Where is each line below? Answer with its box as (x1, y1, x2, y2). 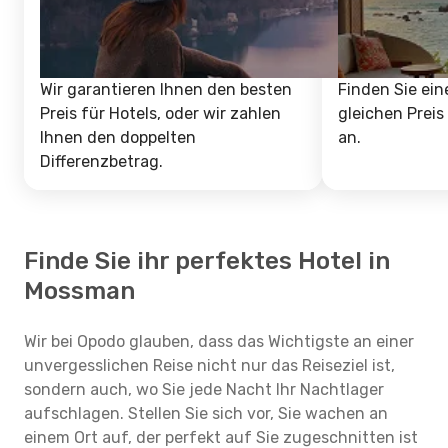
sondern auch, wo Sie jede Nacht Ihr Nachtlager (24, 380, 384, 399)
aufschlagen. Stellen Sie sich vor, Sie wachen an (24, 404, 388, 423)
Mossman (24, 277, 135, 305)
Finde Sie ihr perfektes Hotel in (24, 247, 390, 275)
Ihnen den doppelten (40, 128, 196, 147)
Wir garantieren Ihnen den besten (40, 80, 292, 99)
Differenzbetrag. (40, 152, 163, 171)
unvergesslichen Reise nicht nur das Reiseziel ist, (24, 356, 395, 375)
